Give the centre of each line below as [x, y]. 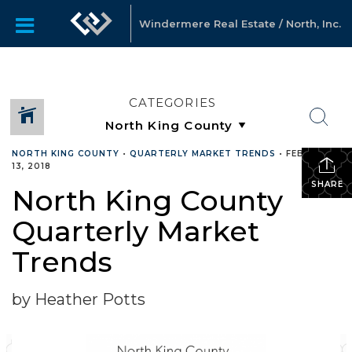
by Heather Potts [79, 299]
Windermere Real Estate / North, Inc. [240, 24]
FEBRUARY [312, 154]
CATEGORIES [173, 103]
